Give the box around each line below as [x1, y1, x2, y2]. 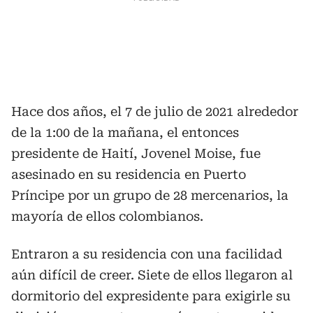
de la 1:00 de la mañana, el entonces [11, 124, 239, 140]
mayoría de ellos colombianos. [11, 208, 203, 224]
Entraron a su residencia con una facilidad [11, 246, 282, 261]
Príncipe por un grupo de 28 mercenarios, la [11, 187, 289, 203]
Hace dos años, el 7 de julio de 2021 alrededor [11, 103, 298, 119]
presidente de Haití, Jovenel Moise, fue [11, 145, 261, 161]
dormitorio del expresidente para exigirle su [11, 288, 291, 303]
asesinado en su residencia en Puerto [11, 166, 246, 182]
